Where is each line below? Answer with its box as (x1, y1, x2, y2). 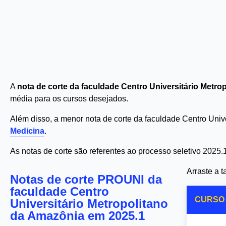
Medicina (10, 127, 44, 135)
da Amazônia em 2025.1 (10, 209, 145, 222)
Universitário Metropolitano (10, 197, 168, 210)
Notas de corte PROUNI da (10, 173, 162, 186)
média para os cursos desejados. (10, 94, 128, 103)
